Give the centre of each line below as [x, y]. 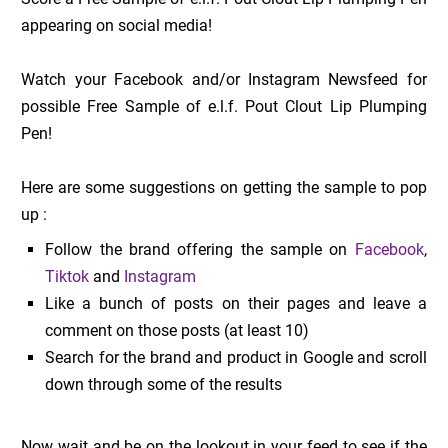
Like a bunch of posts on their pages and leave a [236, 304]
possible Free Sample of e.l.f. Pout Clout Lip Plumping [224, 107]
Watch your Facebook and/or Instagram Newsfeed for [224, 80]
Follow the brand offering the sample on [200, 250]
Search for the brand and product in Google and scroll [236, 358]
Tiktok [67, 277]
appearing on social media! [117, 26]
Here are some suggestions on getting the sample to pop [224, 188]
